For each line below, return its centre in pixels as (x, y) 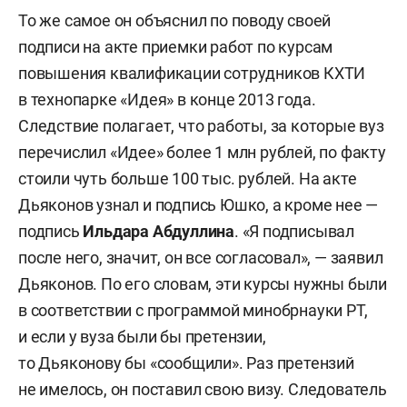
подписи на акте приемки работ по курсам (176, 46)
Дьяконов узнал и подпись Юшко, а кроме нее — (199, 204)
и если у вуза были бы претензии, (142, 336)
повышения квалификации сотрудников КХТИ (192, 73)
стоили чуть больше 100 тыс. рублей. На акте (188, 178)
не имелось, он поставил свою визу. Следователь (203, 389)
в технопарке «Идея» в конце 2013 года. (167, 99)
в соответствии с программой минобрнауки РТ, (193, 310)
